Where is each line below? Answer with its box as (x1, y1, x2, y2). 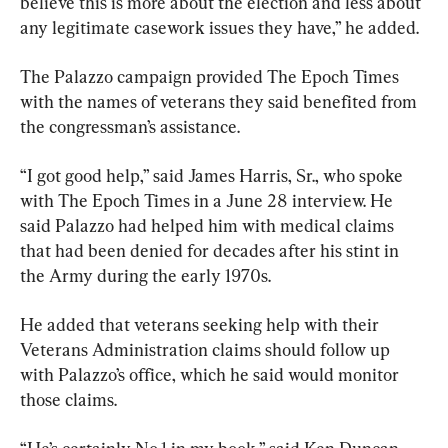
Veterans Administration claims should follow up (20, 338, 394, 360)
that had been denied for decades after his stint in (20, 239, 403, 261)
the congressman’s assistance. (20, 115, 240, 137)
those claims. (20, 388, 117, 410)
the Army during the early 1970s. (20, 264, 271, 286)
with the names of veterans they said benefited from (20, 90, 421, 112)
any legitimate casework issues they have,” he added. (20, 16, 419, 38)
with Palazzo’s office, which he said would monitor (20, 363, 403, 385)
